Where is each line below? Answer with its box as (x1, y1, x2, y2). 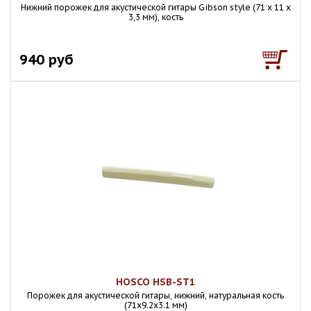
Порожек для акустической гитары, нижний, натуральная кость (27, 290, 284, 301)
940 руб (19, 50, 74, 69)
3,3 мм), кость (128, 12, 183, 22)
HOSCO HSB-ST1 (116, 276, 195, 288)
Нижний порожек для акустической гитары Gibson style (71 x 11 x (20, 2, 291, 12)
